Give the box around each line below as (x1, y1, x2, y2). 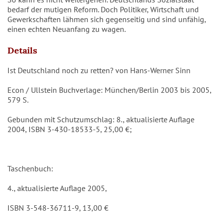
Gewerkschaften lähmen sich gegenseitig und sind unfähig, (7, 14, 206, 24)
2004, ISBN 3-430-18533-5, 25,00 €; (7, 124, 134, 134)
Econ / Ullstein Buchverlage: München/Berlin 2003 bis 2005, (7, 85, 211, 95)
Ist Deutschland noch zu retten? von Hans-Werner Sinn (7, 65, 192, 75)
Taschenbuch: (7, 164, 55, 173)
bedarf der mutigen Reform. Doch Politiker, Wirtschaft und (7, 4, 199, 14)
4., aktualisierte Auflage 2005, (7, 183, 109, 193)
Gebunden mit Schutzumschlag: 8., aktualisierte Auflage (7, 114, 194, 124)
